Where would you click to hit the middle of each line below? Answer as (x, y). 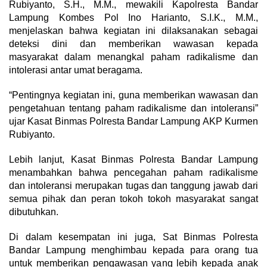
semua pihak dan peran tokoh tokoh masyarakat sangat (133, 199)
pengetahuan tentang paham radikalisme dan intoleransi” (133, 108)
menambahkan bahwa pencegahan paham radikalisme (133, 173)
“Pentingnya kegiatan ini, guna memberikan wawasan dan (133, 95)
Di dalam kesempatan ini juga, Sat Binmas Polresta (133, 237)
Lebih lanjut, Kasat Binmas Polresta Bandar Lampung (133, 159)
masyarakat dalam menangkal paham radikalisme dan (133, 57)
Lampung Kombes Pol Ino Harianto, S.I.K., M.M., (133, 18)
